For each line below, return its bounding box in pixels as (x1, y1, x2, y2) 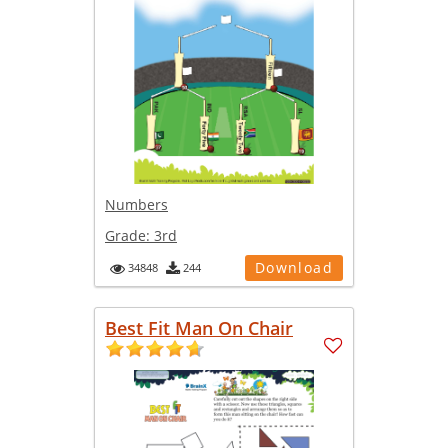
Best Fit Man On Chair (105, 315, 293, 340)
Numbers (105, 194, 168, 214)
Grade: (105, 225, 154, 245)
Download (254, 257, 333, 277)
